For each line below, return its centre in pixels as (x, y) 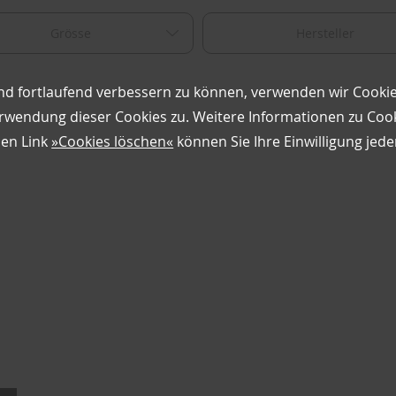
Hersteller (325, 33)
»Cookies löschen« (113, 141)
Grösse (71, 33)
